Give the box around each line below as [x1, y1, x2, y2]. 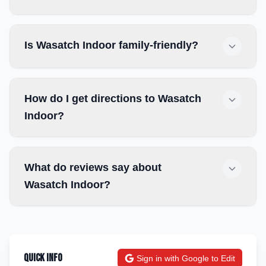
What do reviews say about [24, 161, 161, 173]
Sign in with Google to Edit [137, 254, 235, 263]
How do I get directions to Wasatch [24, 93, 201, 104]
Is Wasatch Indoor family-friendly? [24, 39, 198, 51]
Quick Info [24, 252, 62, 264]
